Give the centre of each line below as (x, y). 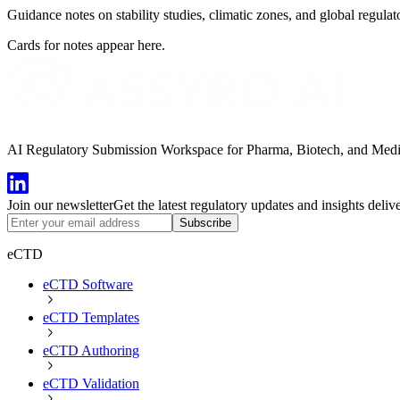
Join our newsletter (60, 204)
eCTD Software (88, 284)
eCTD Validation (91, 383)
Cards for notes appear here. (86, 45)
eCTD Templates (91, 317)
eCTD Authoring (91, 350)
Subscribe (205, 222)
